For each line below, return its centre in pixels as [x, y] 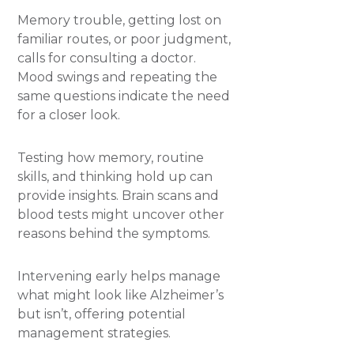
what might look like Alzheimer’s [121, 295]
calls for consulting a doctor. [107, 58]
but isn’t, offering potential [102, 314]
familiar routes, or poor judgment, [124, 39]
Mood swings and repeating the [118, 77]
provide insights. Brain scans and [119, 195]
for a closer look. [69, 115]
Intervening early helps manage [119, 276]
